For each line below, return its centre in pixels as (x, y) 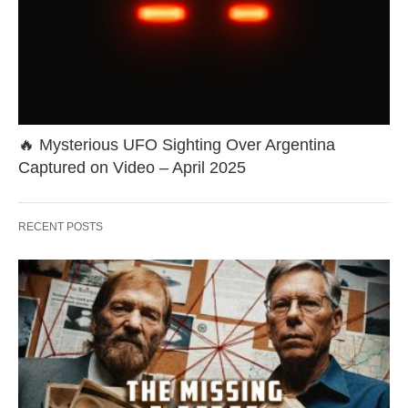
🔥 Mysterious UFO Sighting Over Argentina (177, 144)
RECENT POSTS (61, 226)
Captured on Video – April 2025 (132, 167)
